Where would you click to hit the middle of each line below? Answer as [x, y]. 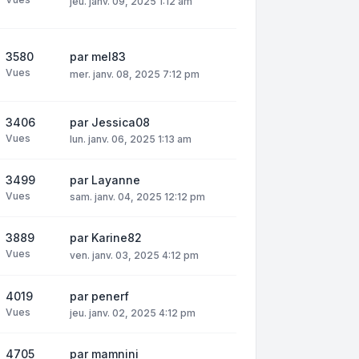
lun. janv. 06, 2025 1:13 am [131, 139]
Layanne [116, 180]
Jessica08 [121, 123]
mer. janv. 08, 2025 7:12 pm [135, 74]
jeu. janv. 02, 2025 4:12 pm [133, 313]
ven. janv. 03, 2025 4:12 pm [134, 255]
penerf [110, 296]
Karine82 [117, 238]
